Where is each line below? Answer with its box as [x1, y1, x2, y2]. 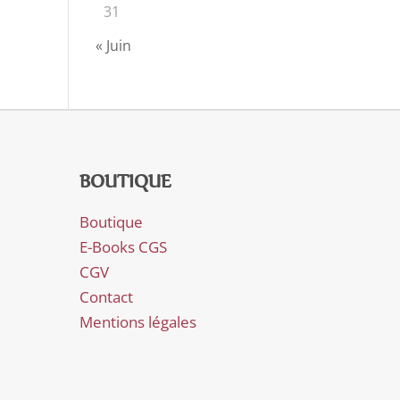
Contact [79, 286, 134, 307]
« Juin [96, 36, 132, 56]
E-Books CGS [79, 236, 168, 257]
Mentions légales [79, 311, 197, 332]
